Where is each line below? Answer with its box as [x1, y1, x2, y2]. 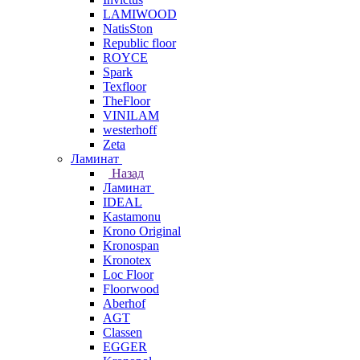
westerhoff [103, 123, 157, 137]
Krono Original [103, 224, 181, 238]
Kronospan [103, 239, 159, 252]
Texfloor [103, 80, 146, 93]
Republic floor [103, 36, 176, 50]
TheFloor [103, 94, 150, 108]
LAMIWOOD [103, 7, 177, 21]
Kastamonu [103, 210, 161, 223]
